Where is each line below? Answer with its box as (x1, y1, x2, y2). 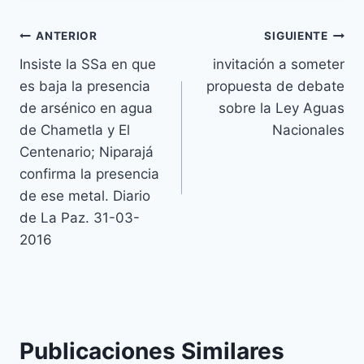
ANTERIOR (36, 29, 97, 43)
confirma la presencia (19, 165, 159, 182)
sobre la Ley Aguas (219, 99, 344, 116)
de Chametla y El (19, 121, 130, 138)
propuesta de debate (206, 77, 344, 94)
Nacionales (272, 121, 344, 138)
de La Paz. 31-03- (19, 209, 140, 226)
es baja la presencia (19, 77, 150, 94)
